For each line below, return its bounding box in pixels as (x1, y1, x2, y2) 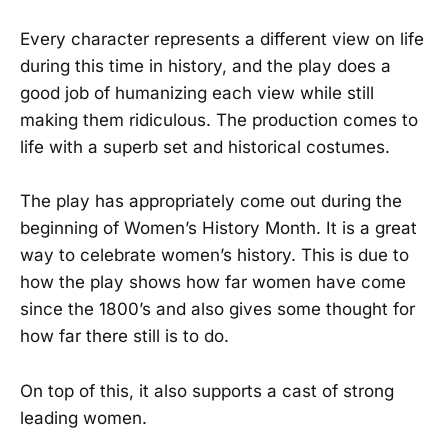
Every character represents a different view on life (20, 29, 424, 50)
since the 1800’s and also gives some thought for (20, 299, 415, 320)
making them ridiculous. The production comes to (20, 110, 418, 131)
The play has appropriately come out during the (20, 191, 402, 212)
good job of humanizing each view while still (20, 83, 374, 104)
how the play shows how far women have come (20, 272, 406, 293)
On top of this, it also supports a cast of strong (20, 380, 394, 401)
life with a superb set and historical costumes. (20, 137, 390, 158)
